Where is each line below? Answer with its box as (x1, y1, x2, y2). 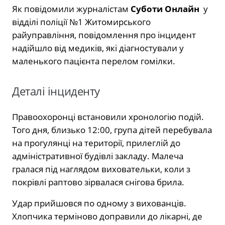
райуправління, (12, 29, 76, 41)
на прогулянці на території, (12, 137, 124, 149)
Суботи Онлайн (131, 3, 201, 15)
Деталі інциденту (12, 83, 100, 99)
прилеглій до (124, 137, 180, 149)
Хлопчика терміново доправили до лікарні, (12, 210, 190, 222)
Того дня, (12, 124, 49, 136)
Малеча (150, 150, 183, 162)
